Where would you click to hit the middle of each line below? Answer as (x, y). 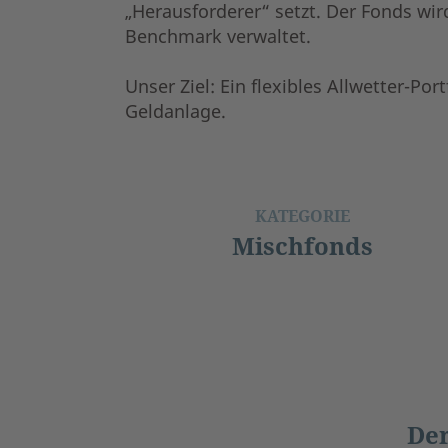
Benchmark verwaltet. (220, 35)
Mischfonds (302, 245)
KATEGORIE (302, 215)
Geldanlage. (177, 110)
